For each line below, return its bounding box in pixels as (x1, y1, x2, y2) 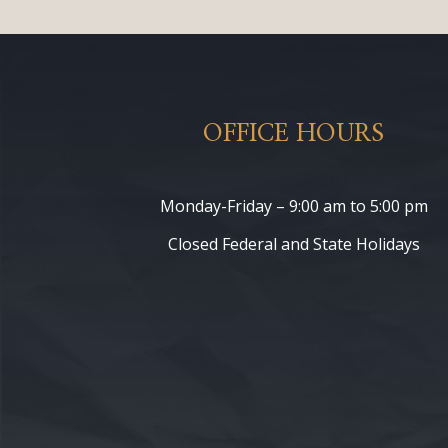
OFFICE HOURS (203, 121, 385, 146)
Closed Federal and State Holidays (167, 233, 420, 256)
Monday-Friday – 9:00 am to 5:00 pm (159, 195, 428, 218)
